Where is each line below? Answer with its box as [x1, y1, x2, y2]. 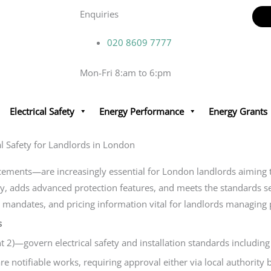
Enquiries [80, 8, 119, 20]
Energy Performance [99, 105, 184, 117]
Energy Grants [209, 105, 267, 117]
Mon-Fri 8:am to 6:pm [80, 66, 171, 79]
